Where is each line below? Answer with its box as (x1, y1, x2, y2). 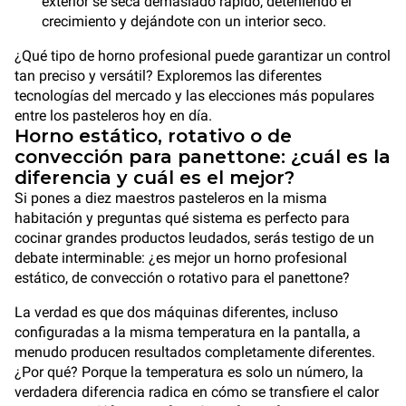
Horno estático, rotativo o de (14, 125, 292, 147)
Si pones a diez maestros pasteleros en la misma (14, 189, 327, 207)
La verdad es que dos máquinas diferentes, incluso (14, 304, 338, 321)
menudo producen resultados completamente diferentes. (14, 343, 375, 361)
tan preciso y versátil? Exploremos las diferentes (14, 67, 322, 84)
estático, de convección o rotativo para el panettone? (14, 269, 350, 286)
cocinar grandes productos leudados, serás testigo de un (14, 229, 374, 246)
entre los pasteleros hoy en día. (14, 107, 212, 124)
